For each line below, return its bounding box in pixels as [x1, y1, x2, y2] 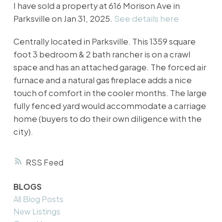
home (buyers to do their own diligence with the [13, 113, 202, 124]
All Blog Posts [13, 193, 63, 204]
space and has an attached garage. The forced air [13, 62, 206, 73]
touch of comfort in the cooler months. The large [13, 88, 207, 99]
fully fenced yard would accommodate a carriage [13, 101, 206, 111]
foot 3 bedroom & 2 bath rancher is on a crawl [13, 49, 190, 60]
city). [13, 126, 33, 137]
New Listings [13, 206, 60, 217]
